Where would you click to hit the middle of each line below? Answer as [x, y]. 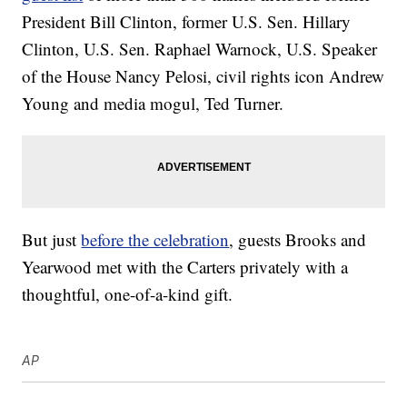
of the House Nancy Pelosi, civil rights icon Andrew [203, 76]
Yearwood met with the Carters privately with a [185, 267]
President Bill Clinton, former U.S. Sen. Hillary [187, 22]
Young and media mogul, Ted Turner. [153, 104]
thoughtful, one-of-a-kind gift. [128, 294]
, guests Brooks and [298, 240]
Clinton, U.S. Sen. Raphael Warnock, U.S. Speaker [200, 49]
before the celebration [155, 240]
